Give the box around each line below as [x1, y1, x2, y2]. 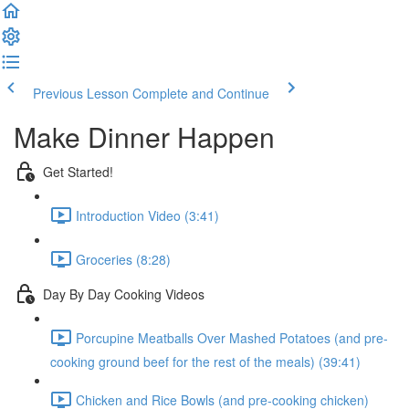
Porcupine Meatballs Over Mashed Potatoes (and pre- [76, 328, 388, 347]
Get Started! [43, 162, 113, 181]
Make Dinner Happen [14, 117, 275, 156]
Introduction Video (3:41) [76, 205, 219, 225]
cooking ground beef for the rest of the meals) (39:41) [50, 352, 361, 371]
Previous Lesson [33, 84, 129, 102]
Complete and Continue [132, 84, 269, 102]
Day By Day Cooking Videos [43, 284, 204, 303]
